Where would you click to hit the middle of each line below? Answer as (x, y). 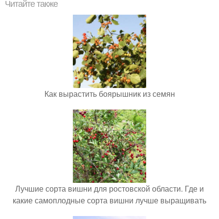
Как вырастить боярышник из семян (109, 94)
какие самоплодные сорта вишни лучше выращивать (109, 200)
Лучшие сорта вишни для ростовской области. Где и (109, 188)
